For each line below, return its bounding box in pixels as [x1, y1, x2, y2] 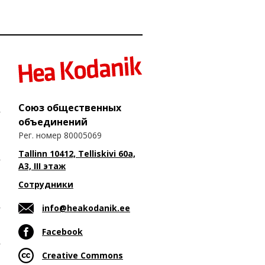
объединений [18, 115, 88, 128]
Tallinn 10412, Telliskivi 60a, [18, 147, 135, 159]
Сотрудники [18, 178, 73, 190]
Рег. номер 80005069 [18, 129, 102, 141]
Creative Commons [42, 249, 123, 261]
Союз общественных [18, 101, 121, 114]
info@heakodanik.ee [42, 202, 130, 214]
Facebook [42, 225, 83, 237]
